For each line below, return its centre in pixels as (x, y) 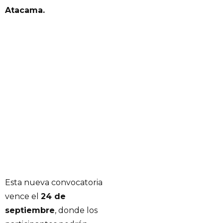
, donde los (76, 211)
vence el (23, 197)
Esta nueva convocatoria (54, 183)
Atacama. (25, 10)
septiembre (30, 211)
